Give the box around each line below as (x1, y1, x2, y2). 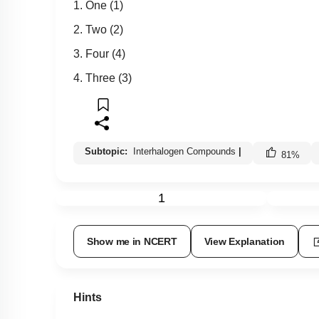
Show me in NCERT (87, 235, 177, 247)
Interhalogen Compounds (133, 145, 236, 157)
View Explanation (204, 235, 286, 247)
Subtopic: (85, 145, 130, 157)
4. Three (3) (73, 71, 132, 84)
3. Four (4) (73, 47, 125, 60)
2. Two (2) (73, 23, 123, 36)
